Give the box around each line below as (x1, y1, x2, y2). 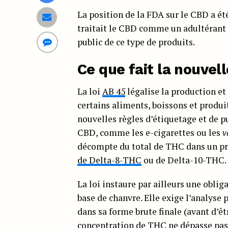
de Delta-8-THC (77, 154, 141, 166)
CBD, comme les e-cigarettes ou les (77, 126, 222, 138)
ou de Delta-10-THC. (141, 154, 226, 166)
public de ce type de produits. (77, 36, 195, 48)
